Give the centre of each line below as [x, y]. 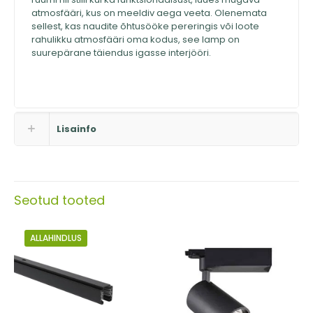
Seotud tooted [59, 201]
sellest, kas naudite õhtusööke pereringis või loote [145, 27]
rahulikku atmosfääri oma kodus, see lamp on [135, 40]
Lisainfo [77, 129]
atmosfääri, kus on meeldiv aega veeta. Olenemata [149, 13]
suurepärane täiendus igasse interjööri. [121, 53]
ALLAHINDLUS [56, 238]
